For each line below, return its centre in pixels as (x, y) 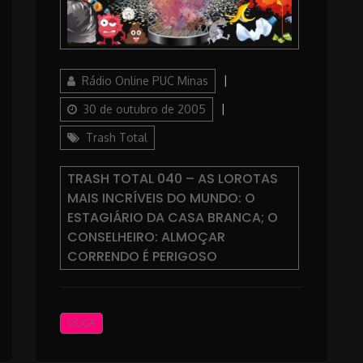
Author (77, 76)
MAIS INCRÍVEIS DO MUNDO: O (161, 198)
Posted (249, 76)
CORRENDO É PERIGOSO (142, 256)
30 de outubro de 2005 (144, 109)
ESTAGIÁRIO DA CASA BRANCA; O (172, 217)
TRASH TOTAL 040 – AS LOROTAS (172, 178)
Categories (257, 105)
